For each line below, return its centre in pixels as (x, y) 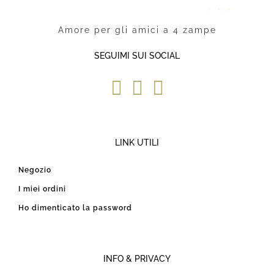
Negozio (35, 170)
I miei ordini (42, 189)
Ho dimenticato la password (75, 208)
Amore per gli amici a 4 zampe (137, 30)
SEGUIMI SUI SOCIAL (137, 55)
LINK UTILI (137, 142)
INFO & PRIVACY (137, 258)
